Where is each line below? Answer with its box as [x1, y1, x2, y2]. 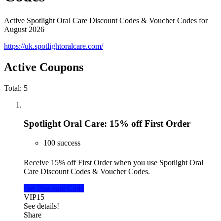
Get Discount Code [24, 184, 84, 193]
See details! [24, 202, 59, 211]
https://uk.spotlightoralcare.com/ [4, 41, 103, 50]
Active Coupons [4, 60, 83, 74]
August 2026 [4, 25, 44, 34]
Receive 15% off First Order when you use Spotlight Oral [24, 158, 203, 167]
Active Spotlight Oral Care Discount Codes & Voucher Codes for [4, 16, 208, 25]
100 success [43, 139, 80, 147]
